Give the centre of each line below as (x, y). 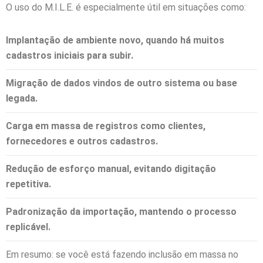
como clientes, (172, 126)
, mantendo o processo (186, 212)
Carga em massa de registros (72, 126)
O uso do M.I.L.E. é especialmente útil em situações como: (126, 7)
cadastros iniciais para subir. (70, 55)
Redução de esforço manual (68, 169)
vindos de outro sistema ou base (164, 83)
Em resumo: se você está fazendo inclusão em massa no (122, 254)
